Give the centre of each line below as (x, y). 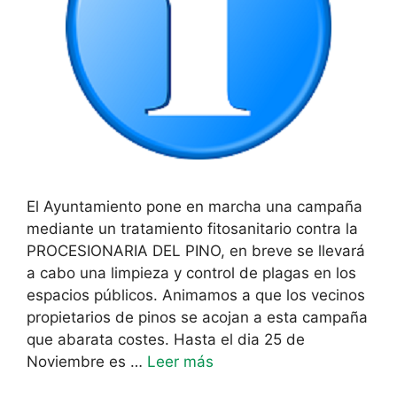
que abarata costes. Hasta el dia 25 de (166, 339)
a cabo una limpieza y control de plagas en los (191, 272)
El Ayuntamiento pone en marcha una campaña (195, 206)
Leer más (180, 361)
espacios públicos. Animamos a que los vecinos (196, 295)
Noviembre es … (87, 361)
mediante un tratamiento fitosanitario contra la (192, 228)
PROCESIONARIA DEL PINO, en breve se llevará (196, 250)
